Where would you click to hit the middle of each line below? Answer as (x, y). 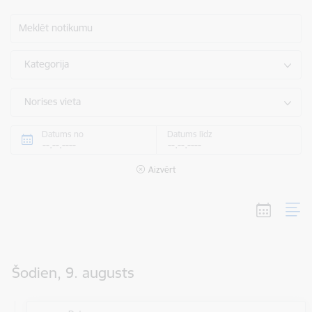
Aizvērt (162, 170)
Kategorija (47, 64)
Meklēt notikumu (56, 28)
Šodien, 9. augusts (73, 273)
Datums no (63, 134)
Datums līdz (190, 134)
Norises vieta (53, 102)
